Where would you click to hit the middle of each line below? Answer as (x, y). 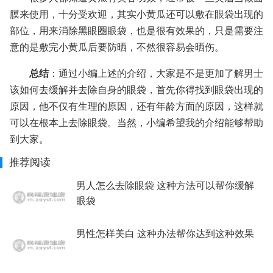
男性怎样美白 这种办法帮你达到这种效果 (165, 233)
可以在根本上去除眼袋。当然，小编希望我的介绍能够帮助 (136, 122)
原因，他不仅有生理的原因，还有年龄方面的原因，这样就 (136, 106)
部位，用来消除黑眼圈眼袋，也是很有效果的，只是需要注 (136, 30)
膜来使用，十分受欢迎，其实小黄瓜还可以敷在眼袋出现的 (136, 14)
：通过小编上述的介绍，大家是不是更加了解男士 (156, 73)
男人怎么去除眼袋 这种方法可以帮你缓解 (165, 185)
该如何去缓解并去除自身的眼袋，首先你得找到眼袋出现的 (136, 90)
